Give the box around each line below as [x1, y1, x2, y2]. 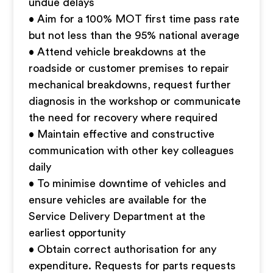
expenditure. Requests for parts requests [29, 260, 236, 271]
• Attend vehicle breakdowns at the [29, 46, 207, 57]
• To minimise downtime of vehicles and [29, 178, 227, 189]
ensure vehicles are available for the [29, 194, 207, 205]
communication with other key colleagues [29, 145, 235, 156]
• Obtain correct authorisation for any [29, 244, 217, 255]
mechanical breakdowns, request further [29, 79, 232, 90]
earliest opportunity [29, 227, 126, 238]
